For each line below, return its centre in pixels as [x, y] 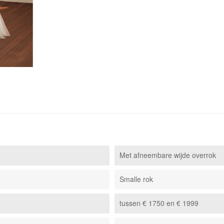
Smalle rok [136, 179]
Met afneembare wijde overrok [167, 155]
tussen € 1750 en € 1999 [159, 203]
